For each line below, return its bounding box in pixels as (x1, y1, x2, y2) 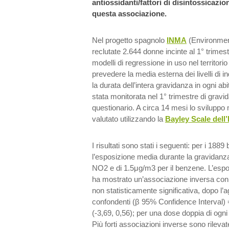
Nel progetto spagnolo (92, 36, 167, 44)
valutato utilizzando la (92, 114, 165, 123)
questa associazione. (92, 9, 167, 18)
